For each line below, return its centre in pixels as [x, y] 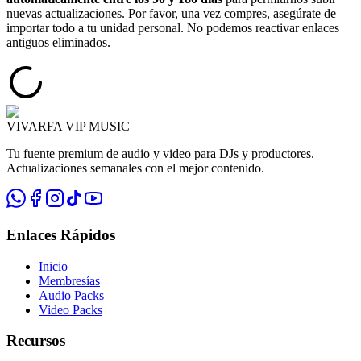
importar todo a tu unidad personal [93, 28]
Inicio [53, 266]
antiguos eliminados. [58, 43]
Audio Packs [71, 295]
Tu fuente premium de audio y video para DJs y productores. [160, 154]
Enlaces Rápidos [61, 235]
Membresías [69, 280]
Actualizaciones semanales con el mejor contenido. [135, 168]
